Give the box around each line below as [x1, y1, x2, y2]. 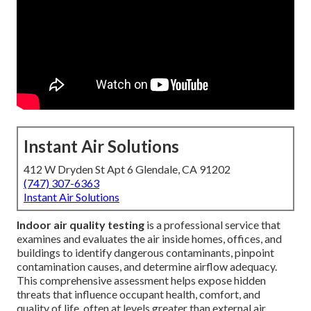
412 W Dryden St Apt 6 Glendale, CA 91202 [24, 162, 230, 176]
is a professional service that [144, 218, 280, 232]
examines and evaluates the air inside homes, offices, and [17, 232, 282, 246]
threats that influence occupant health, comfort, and [17, 287, 260, 301]
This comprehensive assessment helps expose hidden [17, 274, 266, 287]
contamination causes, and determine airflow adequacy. [17, 260, 277, 274]
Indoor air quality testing [17, 218, 144, 232]
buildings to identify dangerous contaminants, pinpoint [17, 246, 274, 260]
